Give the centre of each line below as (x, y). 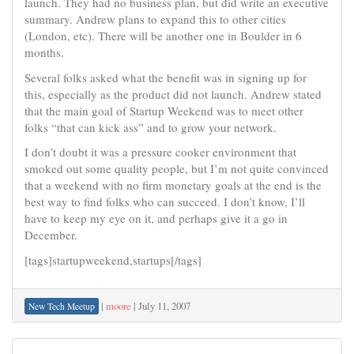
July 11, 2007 (164, 306)
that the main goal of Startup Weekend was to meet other (164, 110)
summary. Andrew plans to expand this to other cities (155, 19)
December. (51, 235)
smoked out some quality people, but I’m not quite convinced (177, 168)
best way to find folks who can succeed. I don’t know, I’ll (165, 201)
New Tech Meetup (62, 306)
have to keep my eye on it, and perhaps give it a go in (156, 218)
